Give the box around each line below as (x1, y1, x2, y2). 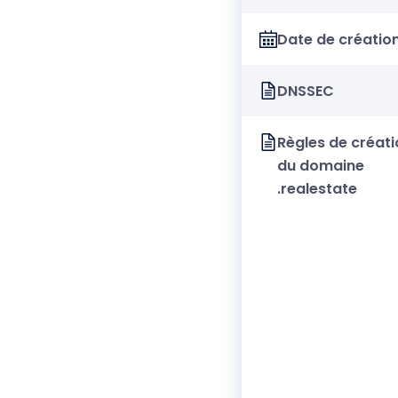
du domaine (277, 155, 364, 176)
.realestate (277, 178, 357, 199)
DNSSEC (277, 80, 334, 101)
